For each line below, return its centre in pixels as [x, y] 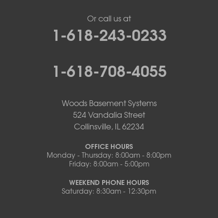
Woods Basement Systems [109, 103]
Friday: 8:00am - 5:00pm [109, 163]
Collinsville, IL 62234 [109, 126]
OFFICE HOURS [109, 146]
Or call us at [109, 18]
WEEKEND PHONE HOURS [109, 182]
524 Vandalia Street [109, 114]
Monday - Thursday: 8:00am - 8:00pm [109, 155]
